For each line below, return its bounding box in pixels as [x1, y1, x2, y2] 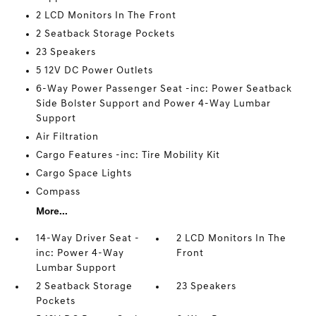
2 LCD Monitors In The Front [35, 11, 176, 21]
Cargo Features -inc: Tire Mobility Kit [35, 150, 220, 161]
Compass [35, 187, 80, 197]
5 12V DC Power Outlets [35, 66, 153, 76]
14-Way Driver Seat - [35, 233, 140, 244]
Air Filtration [35, 132, 99, 142]
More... [35, 207, 68, 217]
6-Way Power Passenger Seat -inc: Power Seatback [35, 84, 292, 95]
